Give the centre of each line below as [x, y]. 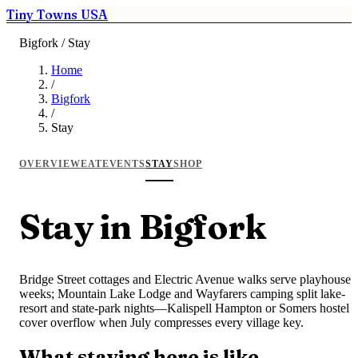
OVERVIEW [50, 163]
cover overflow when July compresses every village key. [161, 322]
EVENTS [124, 163]
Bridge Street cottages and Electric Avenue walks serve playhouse [185, 279]
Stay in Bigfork [143, 227]
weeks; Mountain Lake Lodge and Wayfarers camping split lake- [182, 293]
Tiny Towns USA [57, 14]
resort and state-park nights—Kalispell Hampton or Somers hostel [184, 308]
